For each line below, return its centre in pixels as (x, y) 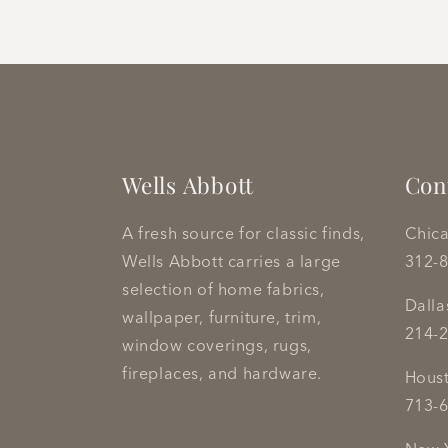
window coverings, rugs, (217, 345)
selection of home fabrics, (223, 289)
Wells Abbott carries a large (231, 261)
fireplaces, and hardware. (222, 373)
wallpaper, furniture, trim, (222, 317)
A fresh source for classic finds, (243, 233)
